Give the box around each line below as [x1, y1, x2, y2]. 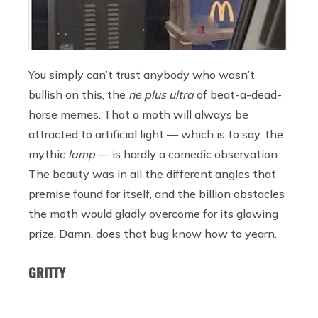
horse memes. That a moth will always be [28, 106, 248, 121]
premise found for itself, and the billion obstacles [28, 186, 285, 201]
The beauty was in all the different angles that [28, 166, 276, 181]
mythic [28, 146, 68, 161]
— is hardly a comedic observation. [95, 146, 280, 161]
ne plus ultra [128, 87, 194, 102]
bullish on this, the [28, 87, 128, 102]
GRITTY [28, 262, 65, 282]
